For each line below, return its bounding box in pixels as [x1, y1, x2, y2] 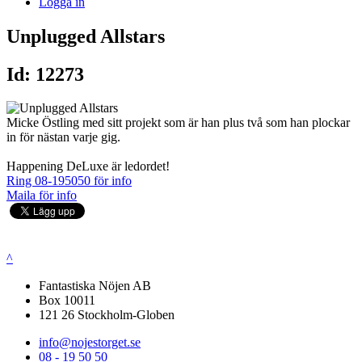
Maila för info [6, 188, 77, 203]
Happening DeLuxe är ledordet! [6, 159, 170, 174]
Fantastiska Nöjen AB [39, 279, 151, 293]
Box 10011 [39, 293, 95, 308]
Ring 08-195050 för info [6, 174, 132, 188]
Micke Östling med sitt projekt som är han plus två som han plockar [6, 116, 350, 130]
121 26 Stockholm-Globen [39, 308, 175, 322]
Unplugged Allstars [6, 25, 165, 47]
